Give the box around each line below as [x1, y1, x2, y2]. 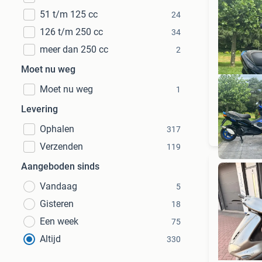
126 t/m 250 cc [40, 26, 103, 37]
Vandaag [40, 181, 77, 192]
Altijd [40, 233, 61, 244]
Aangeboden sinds [21, 161, 99, 172]
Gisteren [40, 198, 74, 209]
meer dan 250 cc [40, 44, 108, 55]
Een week [40, 216, 78, 227]
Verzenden [40, 141, 83, 152]
